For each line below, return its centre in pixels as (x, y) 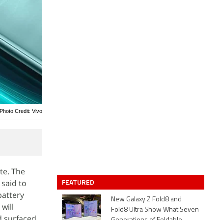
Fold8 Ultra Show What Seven (155, 210)
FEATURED (79, 182)
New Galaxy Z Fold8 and (146, 200)
